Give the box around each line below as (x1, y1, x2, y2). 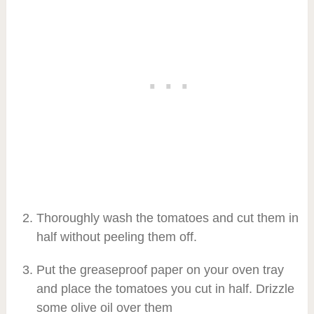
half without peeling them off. (36, 229, 197, 244)
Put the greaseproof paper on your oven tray (36, 262, 284, 277)
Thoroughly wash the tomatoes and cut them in (36, 210, 299, 225)
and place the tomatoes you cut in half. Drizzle (36, 281, 294, 296)
